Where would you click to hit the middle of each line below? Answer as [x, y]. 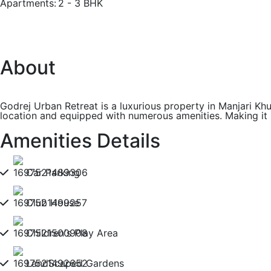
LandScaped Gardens [75, 263]
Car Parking [53, 172]
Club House [53, 203]
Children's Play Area [72, 233]
